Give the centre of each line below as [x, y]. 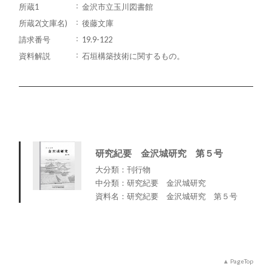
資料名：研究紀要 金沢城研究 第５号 [167, 196]
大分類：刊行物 [123, 170]
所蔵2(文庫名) [43, 24]
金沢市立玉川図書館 [118, 7]
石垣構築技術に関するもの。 [134, 56]
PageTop [241, 261]
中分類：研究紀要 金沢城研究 [151, 183]
